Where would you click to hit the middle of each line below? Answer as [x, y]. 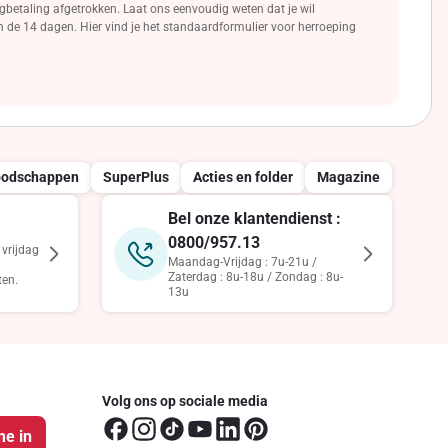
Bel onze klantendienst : [254, 218]
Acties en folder [243, 176]
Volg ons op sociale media [184, 400]
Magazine [348, 176]
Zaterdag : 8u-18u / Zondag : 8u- [255, 277]
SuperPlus [136, 176]
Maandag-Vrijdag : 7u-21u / [242, 262]
